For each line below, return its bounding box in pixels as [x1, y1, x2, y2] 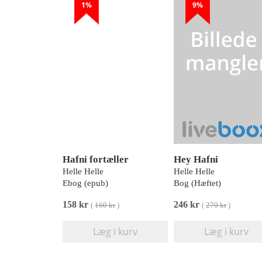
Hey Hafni [174, 154, 218, 166]
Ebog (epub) [63, 178, 108, 188]
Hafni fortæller [63, 154, 129, 166]
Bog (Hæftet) [174, 178, 221, 188]
